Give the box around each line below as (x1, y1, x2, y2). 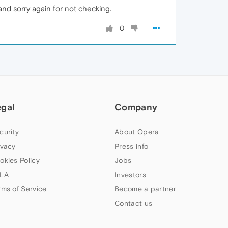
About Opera (115, 127, 159, 136)
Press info (115, 141, 149, 150)
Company (115, 101, 158, 112)
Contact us (115, 198, 153, 207)
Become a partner (115, 184, 176, 193)
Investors (115, 170, 146, 179)
